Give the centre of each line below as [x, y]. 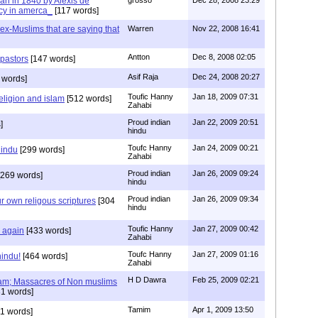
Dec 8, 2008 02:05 [224, 56]
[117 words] [76, 10]
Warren [141, 28]
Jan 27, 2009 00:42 [225, 228]
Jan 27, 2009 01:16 [225, 254]
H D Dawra [147, 279]
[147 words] [52, 59]
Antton [139, 56]
